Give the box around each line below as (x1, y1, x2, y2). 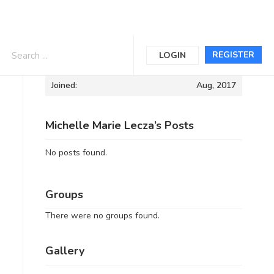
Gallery (45, 243, 84, 258)
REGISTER (212, 49, 254, 61)
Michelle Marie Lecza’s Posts (45, 118, 194, 133)
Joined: (51, 80, 77, 91)
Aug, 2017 (196, 80, 236, 91)
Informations (45, 46, 111, 61)
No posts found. (45, 147, 107, 158)
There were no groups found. (45, 209, 160, 221)
